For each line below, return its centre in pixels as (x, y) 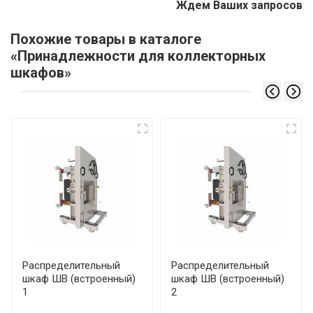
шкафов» (41, 73)
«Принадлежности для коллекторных (138, 56)
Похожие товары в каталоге (106, 39)
